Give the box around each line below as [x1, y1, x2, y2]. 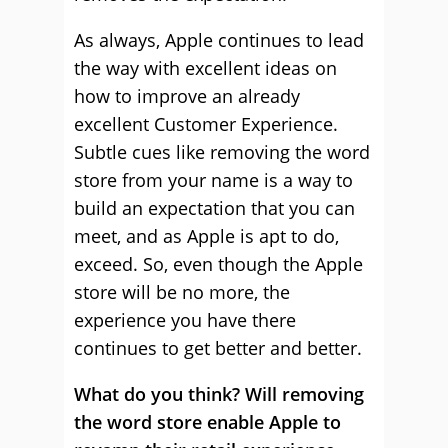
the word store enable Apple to [74, 410, 341, 434]
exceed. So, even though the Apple [74, 252, 363, 276]
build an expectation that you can [74, 196, 355, 220]
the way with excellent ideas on [74, 56, 337, 80]
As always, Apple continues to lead [74, 28, 364, 52]
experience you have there [74, 308, 296, 332]
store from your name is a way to [74, 168, 353, 192]
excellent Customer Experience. [74, 112, 338, 136]
